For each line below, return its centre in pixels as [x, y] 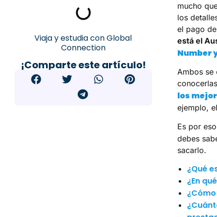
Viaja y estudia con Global [83, 38]
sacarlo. [192, 150]
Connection [83, 48]
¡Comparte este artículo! [83, 65]
